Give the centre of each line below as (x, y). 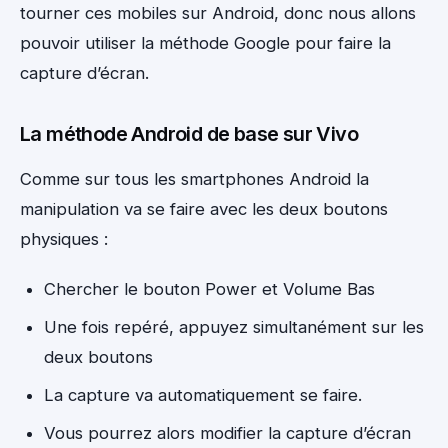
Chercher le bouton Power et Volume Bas (209, 289)
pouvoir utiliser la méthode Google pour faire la (205, 43)
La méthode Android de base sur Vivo (189, 134)
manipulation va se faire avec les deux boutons (204, 209)
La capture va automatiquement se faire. (203, 395)
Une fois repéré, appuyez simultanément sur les (234, 327)
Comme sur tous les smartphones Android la (194, 179)
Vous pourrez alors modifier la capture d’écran (227, 433)
